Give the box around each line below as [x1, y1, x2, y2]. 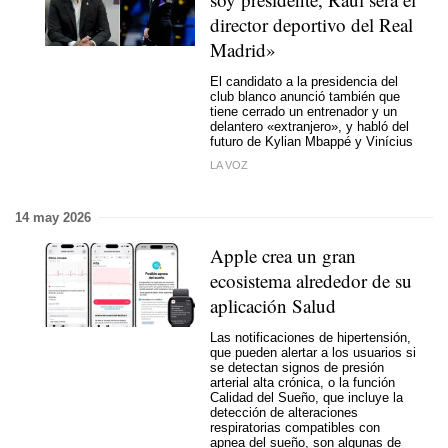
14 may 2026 [15, 209, 91, 225]
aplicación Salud [210, 292, 336, 318]
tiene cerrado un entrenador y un [210, 104, 397, 119]
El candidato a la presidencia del [210, 74, 398, 89]
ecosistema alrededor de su [210, 267, 412, 293]
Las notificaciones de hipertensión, [210, 330, 411, 345]
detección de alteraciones [210, 405, 358, 420]
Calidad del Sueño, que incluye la [210, 390, 403, 405]
